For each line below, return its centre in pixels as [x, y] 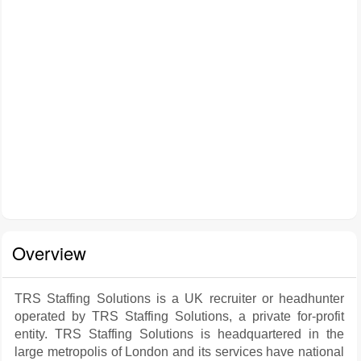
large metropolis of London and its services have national [179, 352]
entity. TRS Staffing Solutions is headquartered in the [179, 334]
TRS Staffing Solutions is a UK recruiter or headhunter [179, 299]
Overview [49, 253]
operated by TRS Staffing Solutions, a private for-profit [179, 316]
